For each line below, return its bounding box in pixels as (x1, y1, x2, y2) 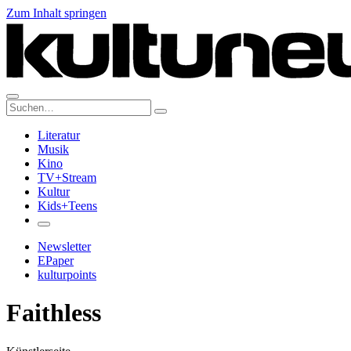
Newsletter (38, 240, 91, 253)
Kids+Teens (38, 199, 97, 212)
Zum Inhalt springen (6, 6, 107, 20)
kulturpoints (38, 268, 96, 281)
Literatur (38, 128, 80, 142)
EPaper (38, 254, 74, 267)
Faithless (6, 299, 101, 327)
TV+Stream (38, 171, 96, 184)
